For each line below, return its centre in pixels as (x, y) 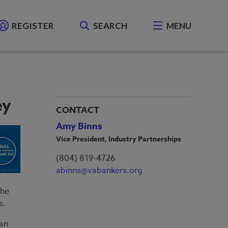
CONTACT (78, 110)
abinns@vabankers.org (99, 170)
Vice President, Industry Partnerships (119, 139)
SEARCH (110, 25)
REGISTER (33, 25)
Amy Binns (79, 126)
